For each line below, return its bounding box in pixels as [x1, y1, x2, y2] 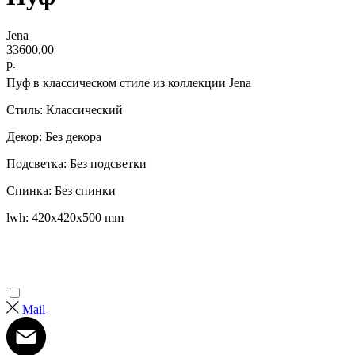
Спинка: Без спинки [6, 183, 116, 197]
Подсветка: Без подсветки [6, 156, 147, 170]
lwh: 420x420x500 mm [6, 210, 124, 224]
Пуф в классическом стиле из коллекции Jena [6, 75, 251, 90]
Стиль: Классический [6, 102, 123, 116]
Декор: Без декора [6, 129, 101, 143]
